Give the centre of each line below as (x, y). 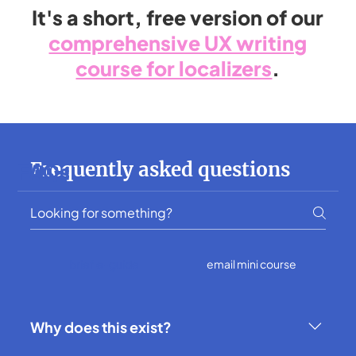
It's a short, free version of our (178, 18)
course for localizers (174, 69)
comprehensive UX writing (178, 43)
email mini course (252, 264)
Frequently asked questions (161, 170)
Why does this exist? (101, 327)
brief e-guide (104, 264)
